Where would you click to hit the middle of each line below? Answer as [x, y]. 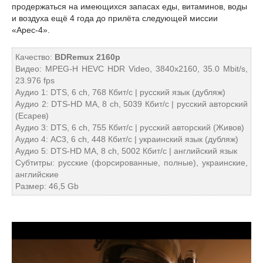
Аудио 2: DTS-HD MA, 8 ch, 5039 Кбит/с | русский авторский [131, 104]
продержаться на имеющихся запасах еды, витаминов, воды [129, 6]
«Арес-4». [31, 30]
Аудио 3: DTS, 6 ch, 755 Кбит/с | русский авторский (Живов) [130, 127]
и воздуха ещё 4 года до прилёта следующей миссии [115, 18]
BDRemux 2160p [87, 57]
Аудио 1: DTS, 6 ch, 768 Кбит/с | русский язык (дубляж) [120, 92]
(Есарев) [32, 116]
